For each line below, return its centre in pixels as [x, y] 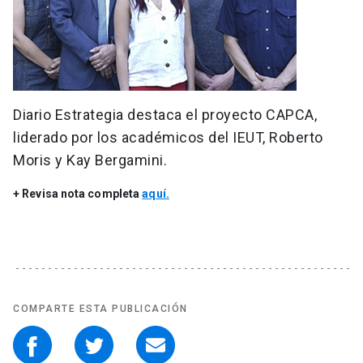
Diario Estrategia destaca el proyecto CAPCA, [165, 115]
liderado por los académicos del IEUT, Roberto [168, 138]
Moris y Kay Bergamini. [90, 160]
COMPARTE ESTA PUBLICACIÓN [100, 309]
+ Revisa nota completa [78, 194]
